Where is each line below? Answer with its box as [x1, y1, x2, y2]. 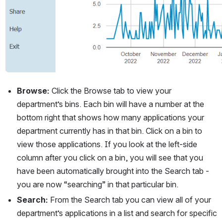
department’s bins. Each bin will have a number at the [17, 99, 204, 109]
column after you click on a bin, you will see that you [17, 152, 203, 163]
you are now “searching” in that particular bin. [17, 179, 178, 189]
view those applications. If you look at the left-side [17, 139, 197, 149]
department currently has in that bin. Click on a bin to [17, 125, 202, 136]
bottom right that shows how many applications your [17, 112, 204, 122]
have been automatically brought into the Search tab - [17, 166, 209, 176]
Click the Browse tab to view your [52, 85, 171, 96]
